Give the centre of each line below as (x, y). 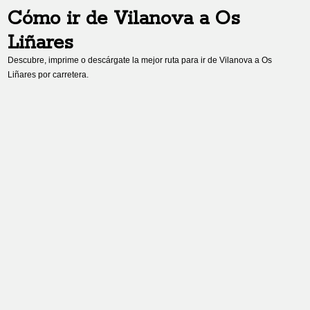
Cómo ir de (61, 19)
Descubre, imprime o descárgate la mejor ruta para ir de (114, 60)
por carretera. (63, 75)
